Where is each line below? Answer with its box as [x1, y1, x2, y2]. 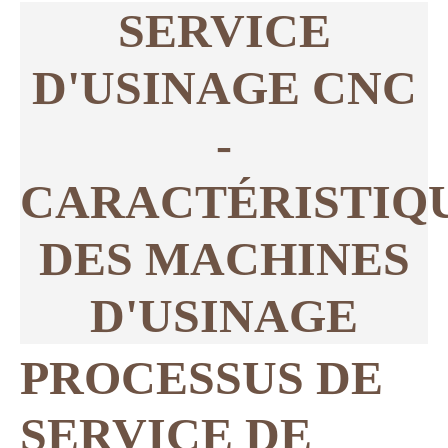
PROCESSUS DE [20, 350, 383, 404]
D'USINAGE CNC [31, 60, 417, 114]
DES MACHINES [38, 231, 410, 285]
